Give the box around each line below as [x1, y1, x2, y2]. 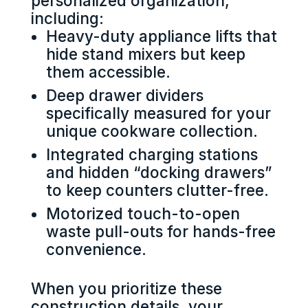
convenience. [46, 239, 147, 258]
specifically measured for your [46, 103, 272, 122]
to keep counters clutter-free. [46, 180, 269, 199]
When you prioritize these [30, 278, 222, 298]
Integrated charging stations [46, 144, 258, 164]
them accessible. [46, 62, 171, 81]
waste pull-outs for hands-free [46, 221, 276, 241]
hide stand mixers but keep [46, 44, 246, 63]
